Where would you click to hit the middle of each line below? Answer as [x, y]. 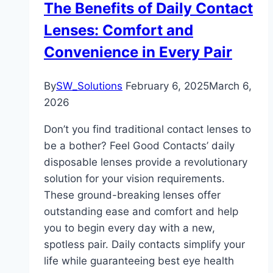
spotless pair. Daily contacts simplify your [144, 245]
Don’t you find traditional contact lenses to [147, 129]
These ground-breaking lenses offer [132, 195]
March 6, [230, 86]
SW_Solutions [89, 86]
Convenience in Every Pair [138, 52]
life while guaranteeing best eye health [139, 261]
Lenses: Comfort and [119, 30]
